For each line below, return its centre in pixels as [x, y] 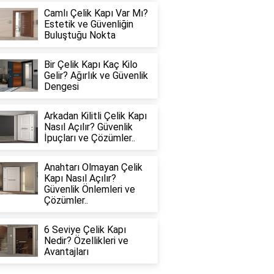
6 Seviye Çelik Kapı [85, 230]
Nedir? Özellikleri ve [86, 241]
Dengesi [61, 87]
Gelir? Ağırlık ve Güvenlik [96, 76]
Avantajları [66, 252]
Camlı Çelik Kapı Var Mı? [96, 13]
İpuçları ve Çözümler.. [89, 138]
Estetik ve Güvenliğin [88, 24]
